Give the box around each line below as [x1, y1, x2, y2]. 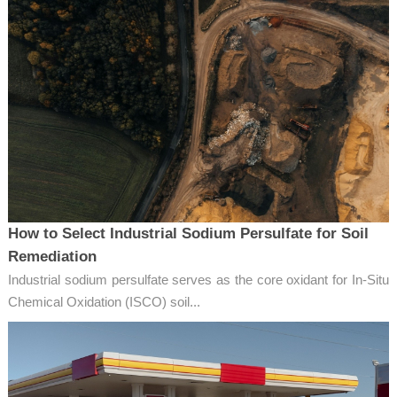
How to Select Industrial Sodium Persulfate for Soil [7, 225, 369, 243]
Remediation [7, 248, 97, 266]
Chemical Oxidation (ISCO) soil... [7, 294, 200, 310]
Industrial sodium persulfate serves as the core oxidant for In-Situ [7, 272, 390, 288]
